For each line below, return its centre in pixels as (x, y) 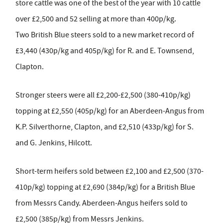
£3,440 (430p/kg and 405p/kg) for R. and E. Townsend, (105, 51)
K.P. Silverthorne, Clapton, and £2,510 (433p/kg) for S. (105, 127)
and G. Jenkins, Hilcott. (54, 143)
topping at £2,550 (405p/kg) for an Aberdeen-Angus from (110, 111)
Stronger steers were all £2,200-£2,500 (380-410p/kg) (103, 95)
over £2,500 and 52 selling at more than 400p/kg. (96, 19)
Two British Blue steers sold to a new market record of (105, 35)
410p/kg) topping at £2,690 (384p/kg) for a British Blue (105, 187)
